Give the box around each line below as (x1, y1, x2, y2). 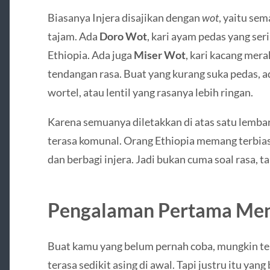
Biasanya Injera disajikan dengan (47, 11, 202, 25)
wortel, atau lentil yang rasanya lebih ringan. (47, 86, 253, 99)
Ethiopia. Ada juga (47, 48, 134, 62)
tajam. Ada (47, 30, 99, 43)
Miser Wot (133, 48, 186, 62)
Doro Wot (99, 30, 147, 43)
